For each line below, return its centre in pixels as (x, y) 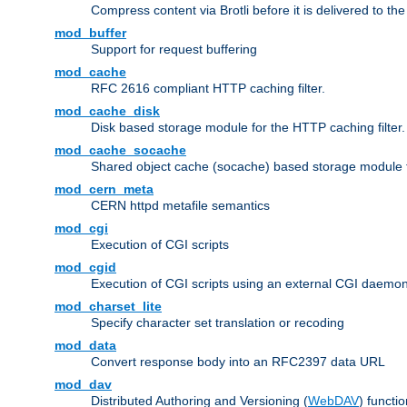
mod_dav (83, 385)
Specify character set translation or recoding (218, 323)
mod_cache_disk (107, 111)
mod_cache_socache (120, 150)
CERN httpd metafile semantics (180, 206)
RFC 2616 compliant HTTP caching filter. (208, 89)
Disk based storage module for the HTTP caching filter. (248, 128)
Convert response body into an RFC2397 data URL (238, 362)
